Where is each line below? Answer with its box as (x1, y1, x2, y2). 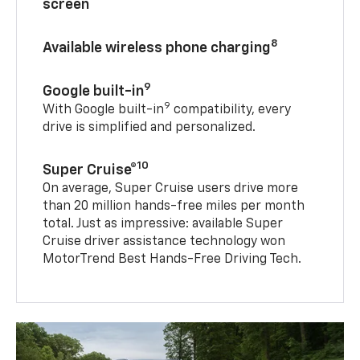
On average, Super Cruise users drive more (43, 182, 299, 196)
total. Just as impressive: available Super (43, 218, 284, 231)
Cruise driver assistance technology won (43, 235, 286, 249)
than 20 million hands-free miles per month (43, 200, 305, 214)
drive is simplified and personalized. (43, 121, 256, 135)
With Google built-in (43, 104, 165, 117)
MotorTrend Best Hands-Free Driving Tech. (43, 253, 302, 267)
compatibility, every (170, 104, 292, 117)
